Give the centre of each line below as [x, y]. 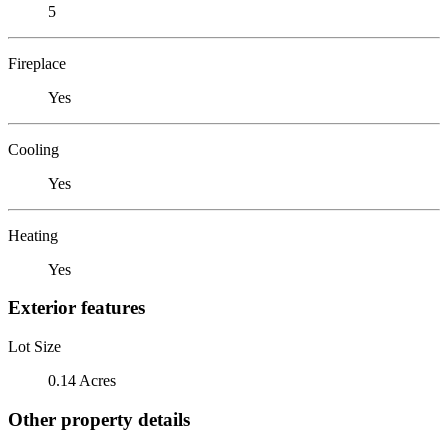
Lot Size [34, 346]
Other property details [99, 419]
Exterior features [76, 308]
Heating [33, 235]
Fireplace [37, 63]
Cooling [33, 149]
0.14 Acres [82, 380]
